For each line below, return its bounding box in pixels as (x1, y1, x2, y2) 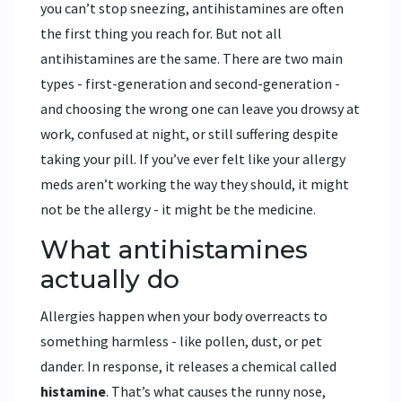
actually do (40, 264, 179, 295)
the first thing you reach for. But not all (40, 24, 282, 43)
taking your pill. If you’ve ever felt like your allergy (40, 150, 345, 169)
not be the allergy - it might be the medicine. (40, 200, 316, 219)
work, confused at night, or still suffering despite (40, 125, 338, 144)
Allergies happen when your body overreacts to (40, 307, 328, 326)
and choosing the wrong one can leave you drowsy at (40, 100, 360, 118)
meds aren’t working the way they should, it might (40, 175, 349, 194)
